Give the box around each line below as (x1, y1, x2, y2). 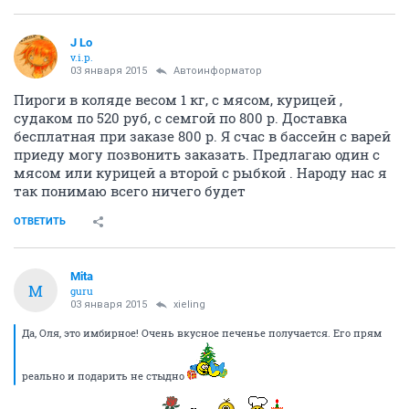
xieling (173, 299, 205, 311)
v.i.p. (70, 50, 93, 65)
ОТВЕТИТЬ (14, 215, 66, 228)
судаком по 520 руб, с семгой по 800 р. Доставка (14, 109, 347, 128)
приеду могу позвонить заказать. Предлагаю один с (14, 145, 380, 164)
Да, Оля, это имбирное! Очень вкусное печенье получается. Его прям (22, 326, 382, 341)
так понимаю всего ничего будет (14, 182, 246, 201)
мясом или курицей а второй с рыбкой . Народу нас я (14, 163, 387, 183)
